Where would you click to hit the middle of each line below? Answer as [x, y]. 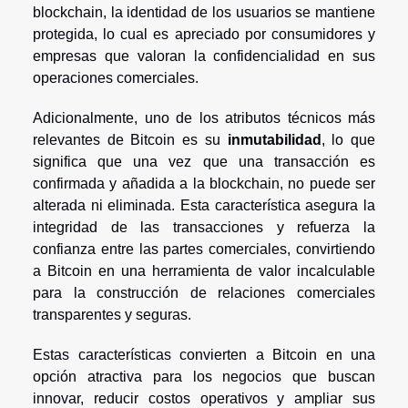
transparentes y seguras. [112, 314]
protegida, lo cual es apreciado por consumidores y [204, 34]
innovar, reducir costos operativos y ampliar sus [204, 398]
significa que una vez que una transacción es [204, 161]
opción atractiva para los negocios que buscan [204, 376]
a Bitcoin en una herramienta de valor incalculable [204, 270]
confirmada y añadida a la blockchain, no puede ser [204, 183]
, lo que [348, 139]
